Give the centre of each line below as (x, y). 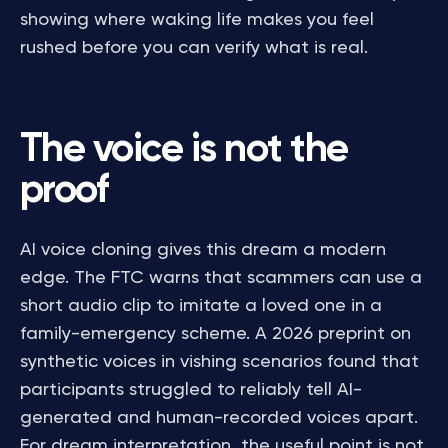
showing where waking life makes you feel (197, 20)
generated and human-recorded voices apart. (219, 418)
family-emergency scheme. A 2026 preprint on (215, 334)
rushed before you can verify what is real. (194, 48)
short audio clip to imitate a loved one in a (201, 306)
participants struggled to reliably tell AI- (191, 390)
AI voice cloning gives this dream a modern (203, 250)
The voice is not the (184, 150)
